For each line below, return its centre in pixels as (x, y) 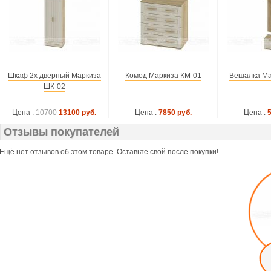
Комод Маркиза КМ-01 (163, 76)
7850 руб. (175, 113)
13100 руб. (77, 113)
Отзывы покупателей (61, 132)
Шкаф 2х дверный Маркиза (54, 76)
